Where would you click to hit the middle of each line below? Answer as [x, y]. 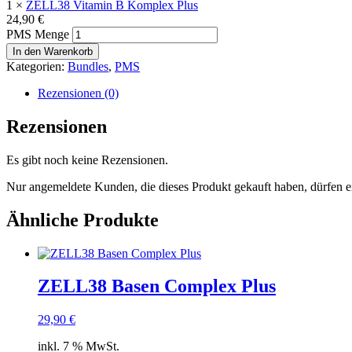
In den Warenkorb [53, 51]
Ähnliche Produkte [82, 220]
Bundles [88, 66]
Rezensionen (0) [78, 93]
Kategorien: [37, 66]
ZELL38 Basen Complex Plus [157, 286]
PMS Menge [38, 34]
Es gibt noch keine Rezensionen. [87, 159]
